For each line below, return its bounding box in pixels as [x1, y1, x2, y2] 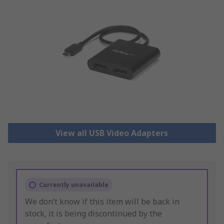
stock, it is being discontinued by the [25, 208, 162, 219]
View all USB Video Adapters [55, 127, 168, 139]
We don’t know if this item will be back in [25, 196, 179, 207]
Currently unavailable [39, 180, 108, 189]
